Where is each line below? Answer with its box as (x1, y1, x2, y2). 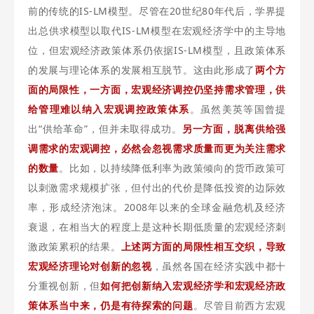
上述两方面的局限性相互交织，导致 (121, 240, 286, 253)
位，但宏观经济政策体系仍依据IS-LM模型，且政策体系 (28, 43, 286, 57)
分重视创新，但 (28, 279, 101, 292)
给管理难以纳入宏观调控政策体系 (28, 102, 190, 116)
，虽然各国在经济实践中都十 (151, 259, 287, 273)
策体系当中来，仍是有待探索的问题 (28, 299, 193, 312)
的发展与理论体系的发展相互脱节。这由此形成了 (28, 63, 255, 76)
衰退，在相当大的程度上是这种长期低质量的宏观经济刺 (28, 220, 286, 233)
